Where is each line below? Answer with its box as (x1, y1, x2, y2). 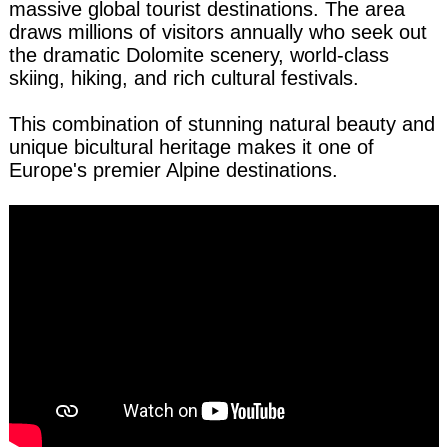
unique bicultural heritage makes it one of (8, 136, 374, 159)
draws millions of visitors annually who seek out (8, 21, 427, 44)
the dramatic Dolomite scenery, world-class (8, 44, 389, 67)
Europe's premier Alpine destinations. (8, 159, 338, 182)
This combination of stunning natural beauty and (8, 113, 435, 136)
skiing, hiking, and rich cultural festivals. (8, 67, 359, 90)
